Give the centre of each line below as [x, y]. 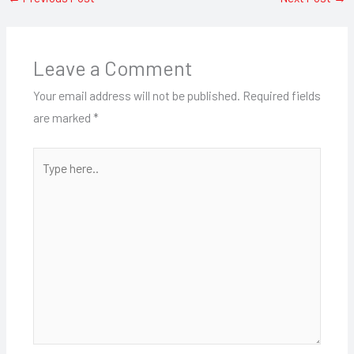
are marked [63, 118]
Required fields [281, 96]
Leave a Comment [113, 68]
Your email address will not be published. [136, 96]
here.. [47, 179]
